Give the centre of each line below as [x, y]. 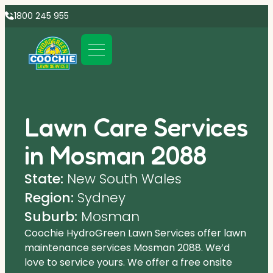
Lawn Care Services [136, 127]
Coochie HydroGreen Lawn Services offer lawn [135, 233]
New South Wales [122, 179]
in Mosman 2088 [115, 155]
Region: [49, 197]
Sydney [100, 197]
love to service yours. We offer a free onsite [128, 262]
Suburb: [51, 216]
